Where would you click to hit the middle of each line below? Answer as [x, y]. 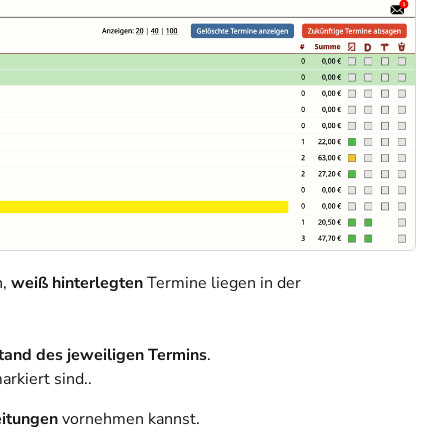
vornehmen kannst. [129, 419]
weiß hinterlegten [77, 283]
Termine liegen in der [222, 283]
